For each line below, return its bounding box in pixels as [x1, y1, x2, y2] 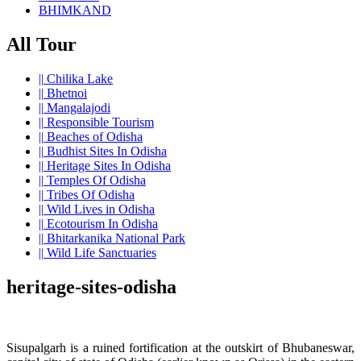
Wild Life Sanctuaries [44, 245, 156, 259]
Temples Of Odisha [44, 172, 146, 187]
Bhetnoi [44, 85, 87, 100]
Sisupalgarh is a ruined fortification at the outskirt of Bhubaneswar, [6, 341, 355, 355]
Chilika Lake [44, 71, 113, 85]
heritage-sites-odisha [6, 276, 176, 297]
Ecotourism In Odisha [44, 216, 158, 230]
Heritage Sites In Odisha [44, 158, 171, 172]
